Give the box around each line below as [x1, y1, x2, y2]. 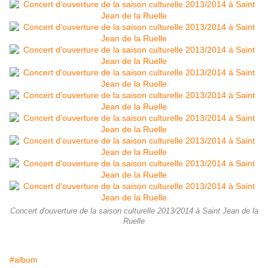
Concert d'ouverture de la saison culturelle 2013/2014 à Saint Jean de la [10, 207, 258, 216]
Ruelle [123, 217, 145, 226]
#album [10, 255, 38, 265]
